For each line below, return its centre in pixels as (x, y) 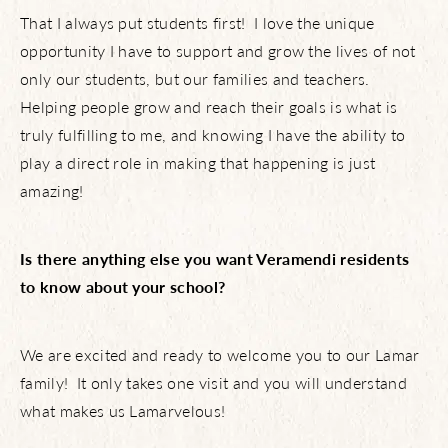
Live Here (224, 19)
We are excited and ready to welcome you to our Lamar (220, 354)
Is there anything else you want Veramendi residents (215, 258)
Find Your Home (224, 241)
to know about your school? (123, 286)
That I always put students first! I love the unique (197, 22)
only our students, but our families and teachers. (197, 78)
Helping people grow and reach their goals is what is (209, 106)
